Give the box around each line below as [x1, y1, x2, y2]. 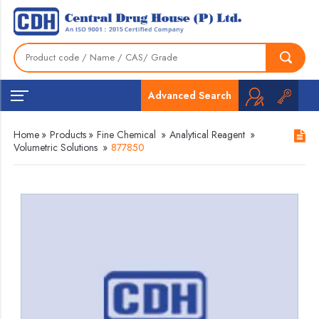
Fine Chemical [97, 127, 157, 142]
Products [50, 127, 87, 142]
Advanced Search [147, 88, 231, 103]
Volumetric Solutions [14, 140, 98, 155]
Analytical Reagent [169, 127, 246, 142]
